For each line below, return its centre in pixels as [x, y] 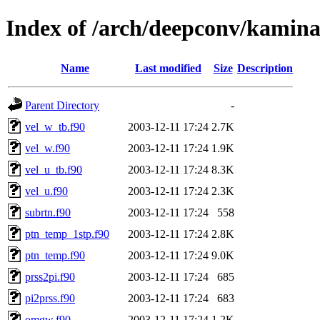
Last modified [168, 68]
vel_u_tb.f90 [54, 169]
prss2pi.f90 [50, 276]
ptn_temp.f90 [55, 255]
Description [265, 68]
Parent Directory [62, 105]
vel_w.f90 [47, 148]
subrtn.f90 [48, 212]
